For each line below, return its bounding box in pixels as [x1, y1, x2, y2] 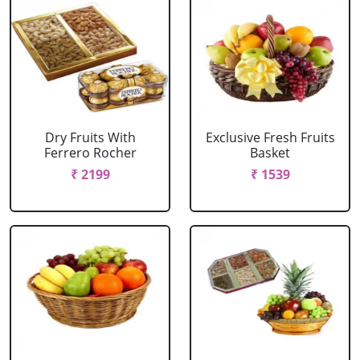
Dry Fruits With [44, 129, 136, 146]
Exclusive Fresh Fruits [205, 129, 335, 146]
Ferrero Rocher [43, 144, 137, 162]
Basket [250, 144, 290, 162]
